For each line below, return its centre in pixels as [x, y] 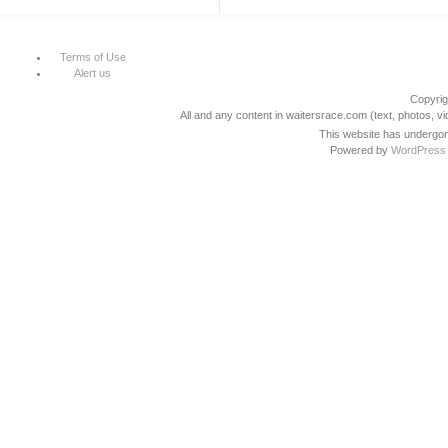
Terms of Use [93, 57]
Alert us [93, 73]
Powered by [360, 150]
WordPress [418, 150]
